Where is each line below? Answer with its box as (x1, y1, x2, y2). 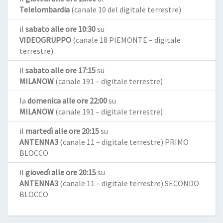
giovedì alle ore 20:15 (25, 167, 96, 177)
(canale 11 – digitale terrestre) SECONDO (58, 178, 199, 188)
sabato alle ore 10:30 (25, 23, 96, 34)
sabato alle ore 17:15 (25, 65, 96, 75)
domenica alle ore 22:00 (27, 95, 107, 106)
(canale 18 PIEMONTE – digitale (71, 34, 181, 45)
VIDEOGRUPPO (19, 34, 71, 45)
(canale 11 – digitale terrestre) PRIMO (58, 136, 189, 147)
